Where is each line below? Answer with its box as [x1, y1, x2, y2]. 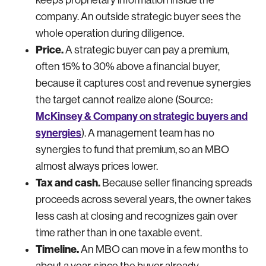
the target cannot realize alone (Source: [36, 93, 213, 106]
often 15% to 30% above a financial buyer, [36, 60, 220, 72]
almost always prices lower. [36, 160, 158, 172]
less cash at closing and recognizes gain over [36, 210, 237, 222]
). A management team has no [81, 126, 214, 139]
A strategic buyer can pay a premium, [64, 43, 229, 56]
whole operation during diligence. [36, 27, 184, 39]
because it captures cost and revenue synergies [36, 77, 251, 89]
